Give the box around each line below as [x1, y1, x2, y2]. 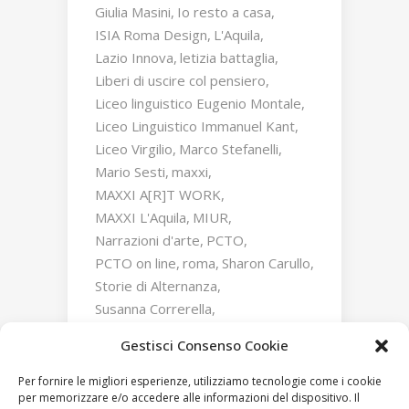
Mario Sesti [95, 163, 165, 182]
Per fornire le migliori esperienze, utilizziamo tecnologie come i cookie [18, 373, 382, 389]
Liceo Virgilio [95, 140, 173, 159]
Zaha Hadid [211, 345, 282, 364]
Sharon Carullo [222, 254, 310, 273]
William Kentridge [95, 345, 204, 364]
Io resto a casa [177, 3, 271, 22]
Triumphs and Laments [95, 322, 239, 341]
